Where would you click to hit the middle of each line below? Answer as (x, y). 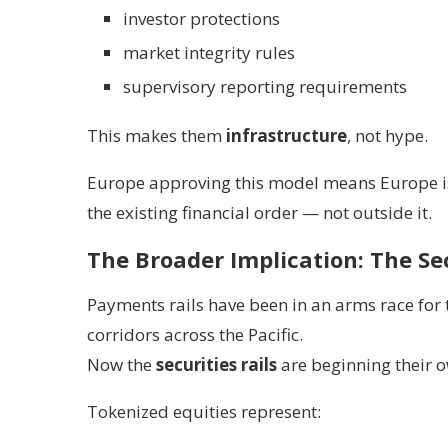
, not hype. (387, 135)
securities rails (216, 364)
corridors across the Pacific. (195, 334)
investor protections (201, 18)
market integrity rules (209, 52)
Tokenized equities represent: (204, 411)
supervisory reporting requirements (265, 86)
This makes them (156, 135)
